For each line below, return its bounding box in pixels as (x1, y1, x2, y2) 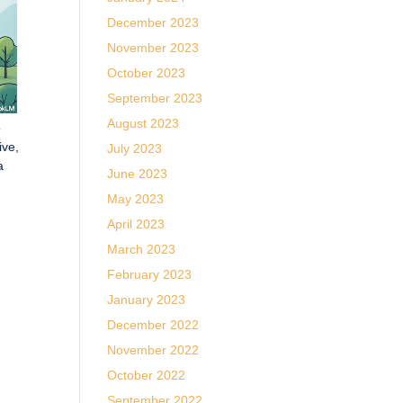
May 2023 (107, 192, 165, 206)
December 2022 (107, 318, 200, 332)
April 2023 (107, 217, 166, 231)
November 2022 (107, 343, 200, 357)
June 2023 (107, 166, 168, 181)
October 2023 (107, 66, 186, 80)
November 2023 (107, 40, 200, 55)
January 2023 (107, 292, 186, 307)
